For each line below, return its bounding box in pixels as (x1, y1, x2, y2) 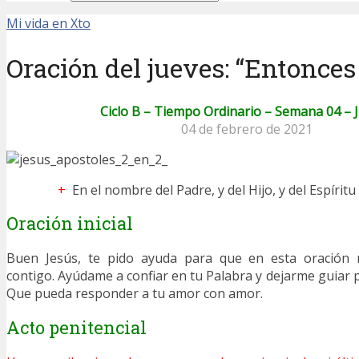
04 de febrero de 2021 (181, 120, 313, 139)
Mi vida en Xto (6, 14, 91, 32)
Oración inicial (6, 212, 133, 236)
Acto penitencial (6, 315, 147, 339)
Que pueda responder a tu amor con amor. (6, 284, 263, 303)
